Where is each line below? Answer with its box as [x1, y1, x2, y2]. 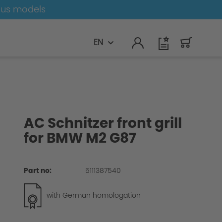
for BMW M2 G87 [24, 128, 136, 148]
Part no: [24, 166, 52, 175]
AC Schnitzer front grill [24, 113, 182, 133]
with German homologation [47, 190, 141, 201]
